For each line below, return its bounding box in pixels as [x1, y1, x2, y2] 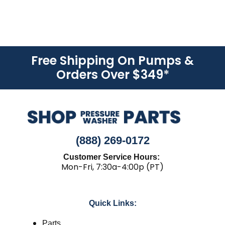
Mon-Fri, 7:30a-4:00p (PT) [61, 161, 164, 173]
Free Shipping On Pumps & [31, 52, 194, 69]
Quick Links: [88, 198, 137, 207]
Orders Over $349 [56, 66, 163, 83]
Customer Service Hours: [63, 152, 162, 161]
